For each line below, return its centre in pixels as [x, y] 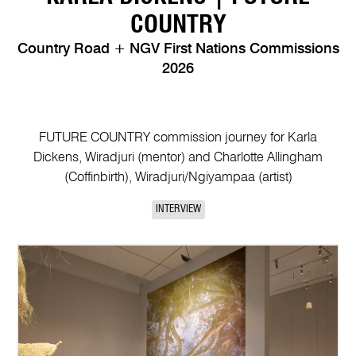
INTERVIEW [178, 210]
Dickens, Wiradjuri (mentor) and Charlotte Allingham [178, 157]
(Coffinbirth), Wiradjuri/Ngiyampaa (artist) [178, 177]
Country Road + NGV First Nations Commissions [178, 49]
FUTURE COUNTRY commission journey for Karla [178, 137]
